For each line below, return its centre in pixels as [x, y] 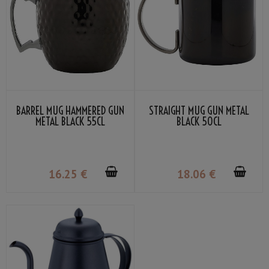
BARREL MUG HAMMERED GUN [70, 111]
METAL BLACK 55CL [70, 122]
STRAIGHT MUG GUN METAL [199, 111]
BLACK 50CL [199, 122]
